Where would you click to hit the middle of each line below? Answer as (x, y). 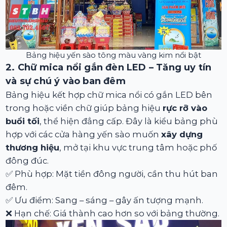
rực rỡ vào (185, 108)
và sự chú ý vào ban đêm (66, 81)
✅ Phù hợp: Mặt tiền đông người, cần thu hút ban (112, 174)
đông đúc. (27, 161)
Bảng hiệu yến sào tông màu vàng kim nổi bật (113, 55)
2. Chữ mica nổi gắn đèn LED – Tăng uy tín (109, 68)
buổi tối (23, 121)
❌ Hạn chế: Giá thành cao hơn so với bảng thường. (113, 214)
